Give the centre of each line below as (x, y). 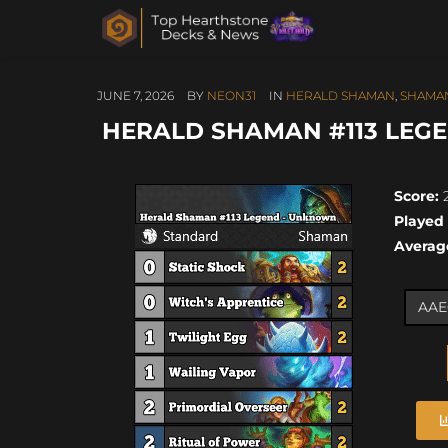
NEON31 (231, 95)
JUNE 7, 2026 (135, 95)
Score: (417, 195)
